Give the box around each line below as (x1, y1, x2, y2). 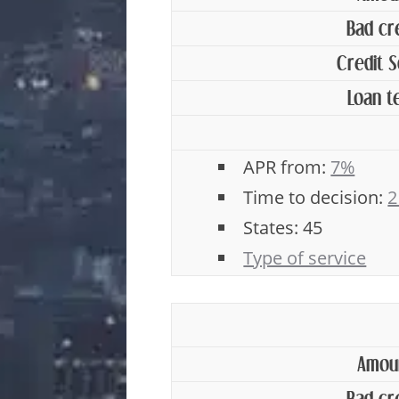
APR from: (243, 155, 331, 179)
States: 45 (243, 216, 323, 240)
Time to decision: (243, 185, 388, 209)
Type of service (243, 246, 367, 270)
